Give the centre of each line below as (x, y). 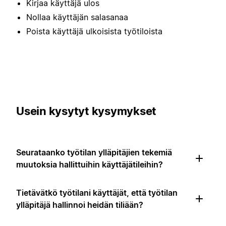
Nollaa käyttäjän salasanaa (77, 17)
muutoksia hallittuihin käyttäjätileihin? (90, 164)
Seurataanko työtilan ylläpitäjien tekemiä (94, 152)
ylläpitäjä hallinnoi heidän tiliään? (80, 205)
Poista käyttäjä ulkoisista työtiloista (94, 32)
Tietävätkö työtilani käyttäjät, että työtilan (97, 192)
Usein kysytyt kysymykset (86, 111)
